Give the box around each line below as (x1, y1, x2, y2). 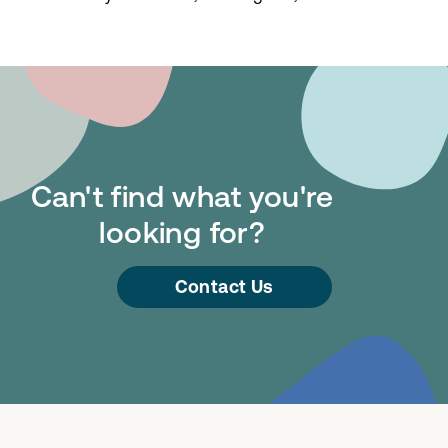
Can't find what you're (30, 178, 334, 213)
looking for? (99, 214, 266, 249)
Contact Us (174, 276, 274, 296)
